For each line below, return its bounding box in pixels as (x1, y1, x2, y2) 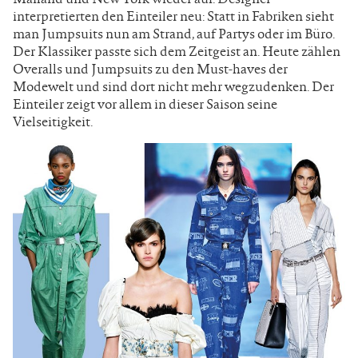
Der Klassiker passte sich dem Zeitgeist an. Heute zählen (13, 41, 340, 61)
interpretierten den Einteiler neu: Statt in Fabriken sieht (13, 6, 334, 26)
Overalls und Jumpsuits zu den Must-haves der (13, 58, 288, 78)
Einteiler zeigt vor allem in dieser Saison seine (13, 93, 277, 113)
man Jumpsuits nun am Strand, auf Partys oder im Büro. (13, 23, 335, 43)
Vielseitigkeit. (13, 111, 93, 131)
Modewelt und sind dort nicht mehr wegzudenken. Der (13, 76, 334, 96)
